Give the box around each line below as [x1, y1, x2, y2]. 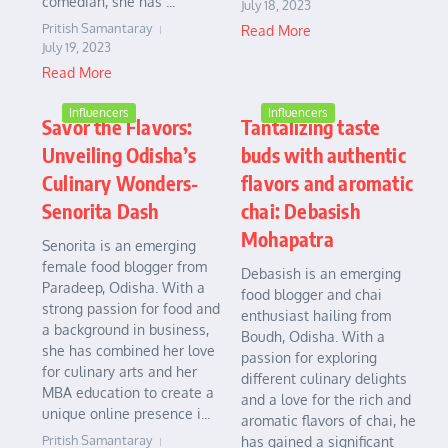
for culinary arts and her [42, 363, 197, 381]
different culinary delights [241, 370, 407, 388]
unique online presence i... [42, 405, 210, 423]
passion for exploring [241, 349, 377, 367]
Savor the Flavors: [42, 114, 193, 140]
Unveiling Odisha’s [42, 142, 197, 168]
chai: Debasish [241, 198, 360, 224]
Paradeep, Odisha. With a [42, 279, 205, 297]
